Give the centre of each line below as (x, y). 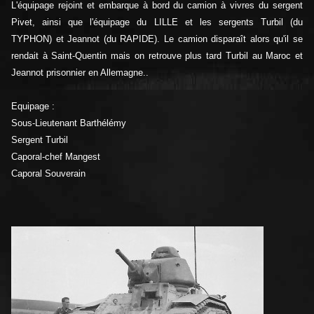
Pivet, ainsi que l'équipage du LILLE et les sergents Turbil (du (157, 22)
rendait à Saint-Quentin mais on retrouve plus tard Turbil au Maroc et (157, 56)
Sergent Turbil (40, 140)
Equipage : (33, 107)
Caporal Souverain (48, 174)
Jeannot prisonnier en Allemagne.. (80, 73)
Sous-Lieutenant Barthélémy (69, 123)
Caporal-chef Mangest (56, 157)
